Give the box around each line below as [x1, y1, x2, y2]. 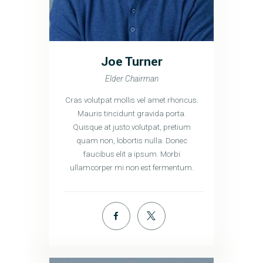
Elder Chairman [104, 73, 159, 83]
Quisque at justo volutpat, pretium [72, 122, 191, 131]
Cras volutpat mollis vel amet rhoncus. [65, 95, 198, 104]
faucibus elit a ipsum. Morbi [83, 149, 180, 159]
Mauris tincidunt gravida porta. [77, 109, 186, 118]
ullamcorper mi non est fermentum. [69, 163, 194, 172]
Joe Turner [100, 53, 163, 69]
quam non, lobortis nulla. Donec [76, 136, 187, 145]
